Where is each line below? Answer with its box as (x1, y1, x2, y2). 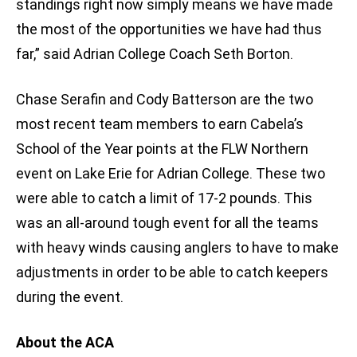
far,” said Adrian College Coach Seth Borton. (16, 45, 293, 63)
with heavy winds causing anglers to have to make (16, 239, 339, 257)
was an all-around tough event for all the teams (16, 214, 319, 232)
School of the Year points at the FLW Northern (16, 140, 308, 158)
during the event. (16, 288, 133, 306)
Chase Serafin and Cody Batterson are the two (16, 91, 313, 108)
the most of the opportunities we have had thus (16, 21, 322, 38)
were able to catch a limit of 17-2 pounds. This (16, 190, 312, 207)
